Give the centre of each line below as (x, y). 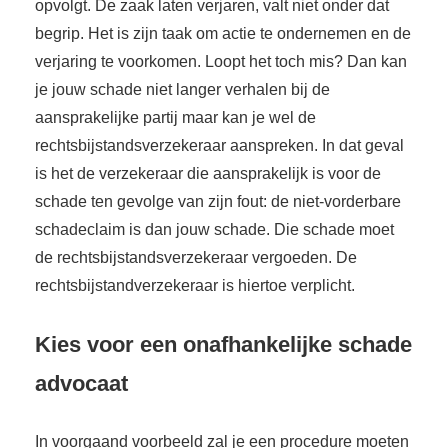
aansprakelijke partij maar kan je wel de (175, 117)
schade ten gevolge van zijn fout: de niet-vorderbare (218, 201)
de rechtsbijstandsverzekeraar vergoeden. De (196, 257)
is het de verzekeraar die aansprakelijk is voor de (208, 173)
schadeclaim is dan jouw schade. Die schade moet (214, 229)
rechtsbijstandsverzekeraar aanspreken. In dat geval (219, 145)
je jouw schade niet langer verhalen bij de (182, 89)
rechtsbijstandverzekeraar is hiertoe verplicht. (195, 285)
